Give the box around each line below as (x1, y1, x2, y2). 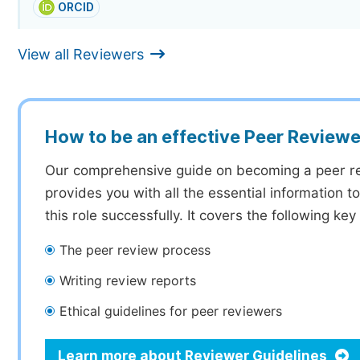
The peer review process (59, 243, 211, 258)
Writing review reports (59, 273, 196, 288)
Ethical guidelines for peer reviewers (59, 304, 282, 319)
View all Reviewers (18, 46, 144, 63)
